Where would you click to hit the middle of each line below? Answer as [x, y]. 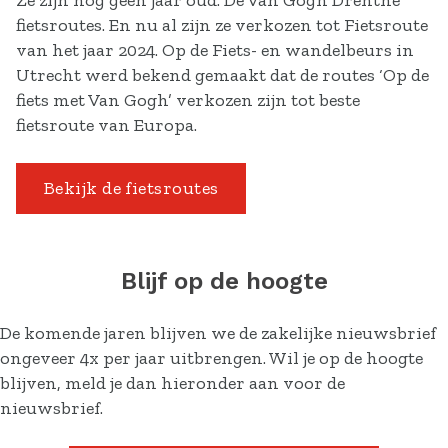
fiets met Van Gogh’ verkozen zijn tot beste [188, 100]
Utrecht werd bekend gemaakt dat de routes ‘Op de [222, 75]
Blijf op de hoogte [224, 281]
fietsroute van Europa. [106, 125]
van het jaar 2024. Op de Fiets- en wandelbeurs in [215, 50]
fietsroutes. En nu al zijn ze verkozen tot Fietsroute [222, 25]
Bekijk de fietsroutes [131, 188]
